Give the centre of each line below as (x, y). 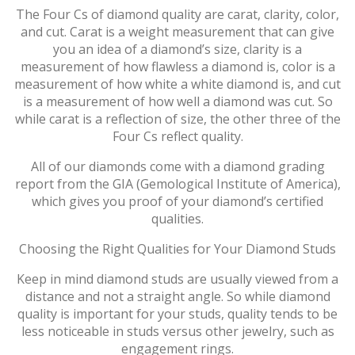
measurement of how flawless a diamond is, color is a (177, 66)
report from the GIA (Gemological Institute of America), (177, 183)
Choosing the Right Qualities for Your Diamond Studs (177, 248)
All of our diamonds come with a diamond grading (177, 166)
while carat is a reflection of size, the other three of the (177, 118)
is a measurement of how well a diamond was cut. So (177, 101)
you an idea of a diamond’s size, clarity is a (177, 49)
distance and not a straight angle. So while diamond (177, 296)
